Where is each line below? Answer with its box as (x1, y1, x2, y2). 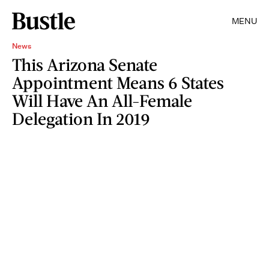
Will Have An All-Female (12, 90, 192, 110)
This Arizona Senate (12, 54, 157, 74)
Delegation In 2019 (12, 108, 150, 128)
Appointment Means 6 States (12, 72, 224, 92)
